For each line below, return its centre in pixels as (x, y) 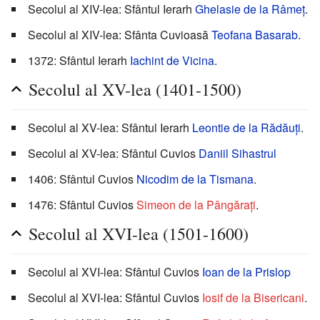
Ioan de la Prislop (246, 272)
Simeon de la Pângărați (196, 205)
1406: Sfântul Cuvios (82, 179)
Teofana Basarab (255, 35)
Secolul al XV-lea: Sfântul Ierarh (110, 128)
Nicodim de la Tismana (195, 179)
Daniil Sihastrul (237, 154)
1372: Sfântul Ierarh (79, 61)
